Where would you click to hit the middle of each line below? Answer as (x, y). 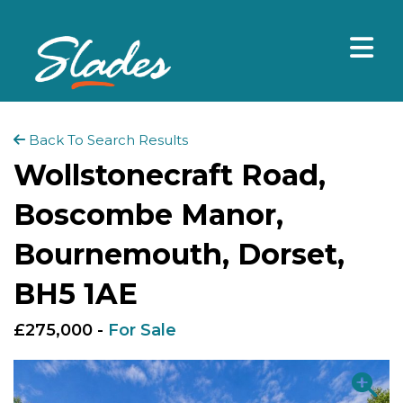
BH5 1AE (76, 294)
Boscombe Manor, (148, 215)
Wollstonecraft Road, (170, 175)
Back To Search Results (107, 140)
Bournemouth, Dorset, (179, 254)
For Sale (142, 330)
